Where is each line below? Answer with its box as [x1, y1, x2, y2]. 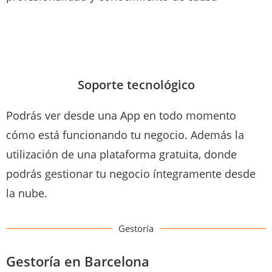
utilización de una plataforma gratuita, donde [6, 146, 237, 161]
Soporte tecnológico [77, 76, 195, 93]
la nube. [6, 185, 47, 200]
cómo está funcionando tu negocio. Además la [6, 127, 244, 142]
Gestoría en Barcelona [6, 251, 149, 270]
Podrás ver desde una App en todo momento [6, 107, 236, 123]
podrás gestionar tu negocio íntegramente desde [6, 166, 256, 181]
